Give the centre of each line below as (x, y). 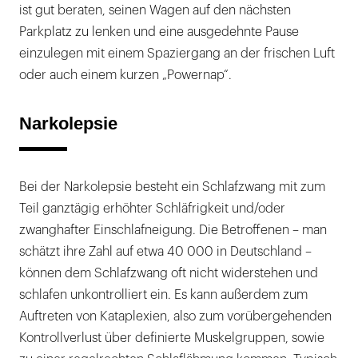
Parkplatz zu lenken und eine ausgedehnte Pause (159, 32)
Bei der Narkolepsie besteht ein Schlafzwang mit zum (172, 187)
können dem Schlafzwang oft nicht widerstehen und (169, 274)
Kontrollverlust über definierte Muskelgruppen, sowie (172, 338)
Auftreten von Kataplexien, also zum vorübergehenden (175, 317)
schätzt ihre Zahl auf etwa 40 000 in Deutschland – (165, 252)
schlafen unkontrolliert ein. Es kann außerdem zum (163, 295)
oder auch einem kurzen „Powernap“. (125, 76)
